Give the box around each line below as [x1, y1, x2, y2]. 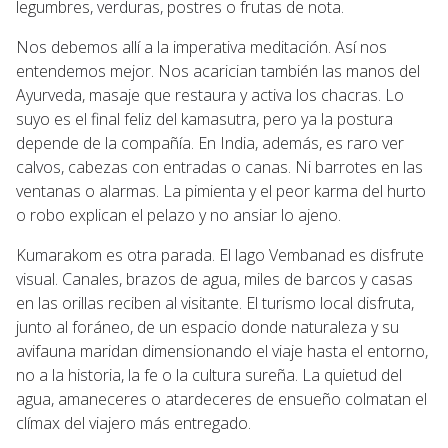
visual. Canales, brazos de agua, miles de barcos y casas [16, 267, 413, 290]
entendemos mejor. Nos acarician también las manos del [16, 59, 420, 82]
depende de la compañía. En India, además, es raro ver [16, 131, 404, 154]
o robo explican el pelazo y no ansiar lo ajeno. [16, 203, 341, 226]
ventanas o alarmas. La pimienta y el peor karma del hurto [16, 179, 426, 202]
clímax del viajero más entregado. [16, 411, 251, 434]
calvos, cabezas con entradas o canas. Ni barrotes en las [16, 155, 423, 178]
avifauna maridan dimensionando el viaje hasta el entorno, [16, 339, 428, 362]
